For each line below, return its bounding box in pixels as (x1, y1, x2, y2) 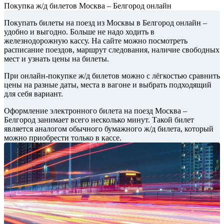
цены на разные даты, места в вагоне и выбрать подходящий (4, 80, 211, 89)
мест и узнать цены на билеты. (4, 54, 109, 63)
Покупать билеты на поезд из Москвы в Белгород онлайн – (4, 18, 207, 27)
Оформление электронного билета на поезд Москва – (4, 106, 187, 115)
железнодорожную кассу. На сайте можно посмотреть (4, 36, 187, 45)
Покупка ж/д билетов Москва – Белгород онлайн (4, 1, 171, 10)
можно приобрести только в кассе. (4, 133, 121, 142)
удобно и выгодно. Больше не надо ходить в (4, 27, 154, 36)
